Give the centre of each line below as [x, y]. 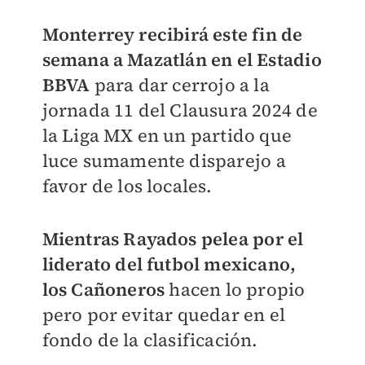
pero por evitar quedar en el [164, 314]
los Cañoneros [106, 289]
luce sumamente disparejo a [164, 161]
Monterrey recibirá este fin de [172, 34]
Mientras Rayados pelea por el [173, 239]
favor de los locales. [129, 186]
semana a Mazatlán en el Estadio [182, 59]
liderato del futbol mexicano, [169, 264]
